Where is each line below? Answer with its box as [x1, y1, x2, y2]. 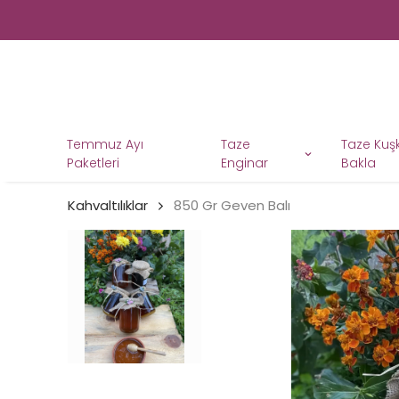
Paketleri [67, 154, 119, 173]
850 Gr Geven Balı [174, 196, 290, 216]
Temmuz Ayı [67, 135, 143, 154]
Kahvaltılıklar [68, 196, 148, 216]
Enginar [220, 154, 268, 173]
